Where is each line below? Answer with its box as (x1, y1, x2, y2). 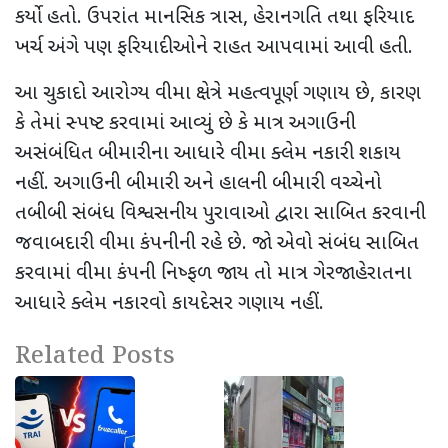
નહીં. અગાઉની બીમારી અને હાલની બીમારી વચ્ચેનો (15, 170, 382, 197)
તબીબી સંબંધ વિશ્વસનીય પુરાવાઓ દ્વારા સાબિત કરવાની (15, 200, 426, 227)
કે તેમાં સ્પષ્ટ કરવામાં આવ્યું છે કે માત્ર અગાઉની (15, 110, 356, 137)
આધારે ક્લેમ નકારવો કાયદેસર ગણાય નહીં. (15, 290, 324, 317)
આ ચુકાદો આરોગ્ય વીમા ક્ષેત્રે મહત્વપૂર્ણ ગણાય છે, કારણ (15, 80, 421, 107)
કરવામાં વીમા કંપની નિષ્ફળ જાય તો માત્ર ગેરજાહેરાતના (15, 260, 412, 287)
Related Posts (15, 338, 175, 374)
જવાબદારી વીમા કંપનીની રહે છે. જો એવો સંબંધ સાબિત (15, 230, 419, 257)
